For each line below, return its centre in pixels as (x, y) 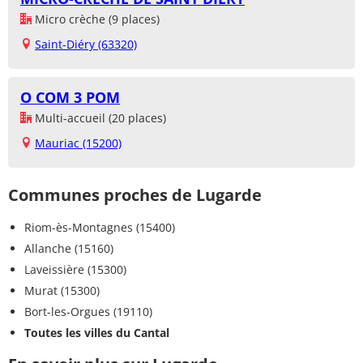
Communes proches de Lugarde (135, 195)
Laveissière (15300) (75, 270)
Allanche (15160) (69, 249)
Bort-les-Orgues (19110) (88, 312)
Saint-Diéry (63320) (86, 45)
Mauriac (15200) (78, 143)
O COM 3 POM (70, 98)
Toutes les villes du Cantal (97, 333)
